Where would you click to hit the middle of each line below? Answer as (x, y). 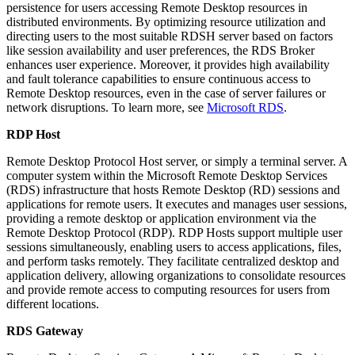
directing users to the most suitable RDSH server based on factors (170, 36)
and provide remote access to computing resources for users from (168, 289)
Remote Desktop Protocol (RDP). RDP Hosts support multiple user (174, 232)
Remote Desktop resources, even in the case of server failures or (166, 93)
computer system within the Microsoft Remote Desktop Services (167, 175)
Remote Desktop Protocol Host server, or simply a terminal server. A (177, 161)
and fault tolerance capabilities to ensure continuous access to (158, 78)
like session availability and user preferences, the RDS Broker (160, 50)
